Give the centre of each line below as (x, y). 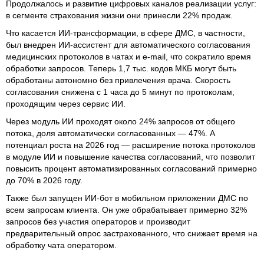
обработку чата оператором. (61, 245)
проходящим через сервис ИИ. (67, 104)
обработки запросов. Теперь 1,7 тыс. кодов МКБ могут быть (121, 69)
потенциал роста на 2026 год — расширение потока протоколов (131, 145)
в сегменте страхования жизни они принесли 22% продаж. (119, 16)
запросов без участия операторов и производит (98, 222)
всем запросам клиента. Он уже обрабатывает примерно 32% (126, 210)
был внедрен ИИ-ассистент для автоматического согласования (128, 45)
